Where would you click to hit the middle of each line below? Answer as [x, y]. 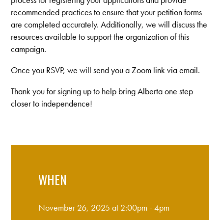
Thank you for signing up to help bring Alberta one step [102, 91]
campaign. [29, 49]
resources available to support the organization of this [100, 36]
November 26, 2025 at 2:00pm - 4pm [104, 207]
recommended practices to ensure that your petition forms [107, 12]
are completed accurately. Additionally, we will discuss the [109, 24]
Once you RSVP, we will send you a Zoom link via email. [106, 70]
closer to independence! [52, 103]
